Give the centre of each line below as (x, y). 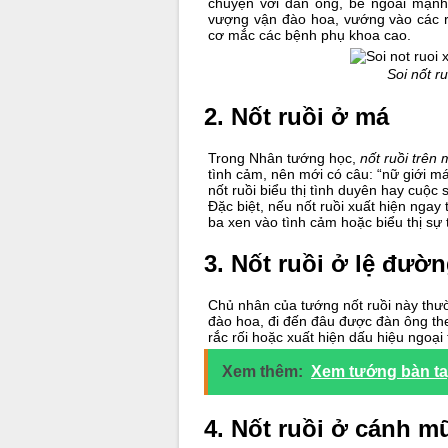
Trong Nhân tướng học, (284, 158)
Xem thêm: (262, 372)
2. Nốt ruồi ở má (296, 117)
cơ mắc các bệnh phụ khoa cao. (310, 35)
